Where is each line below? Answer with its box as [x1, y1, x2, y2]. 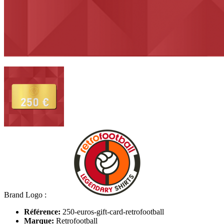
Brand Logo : [4, 190, 46, 199]
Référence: [24, 207, 60, 216]
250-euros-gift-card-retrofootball [62, 207, 164, 216]
